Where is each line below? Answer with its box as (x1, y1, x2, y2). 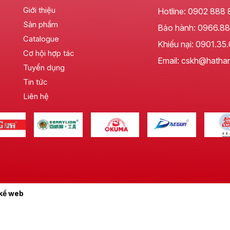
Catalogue (23, 34, 60, 44)
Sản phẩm (23, 20, 59, 30)
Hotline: (157, 6, 188, 17)
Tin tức (23, 77, 48, 87)
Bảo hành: (157, 23, 198, 33)
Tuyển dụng (23, 63, 65, 73)
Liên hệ (23, 91, 49, 102)
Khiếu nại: (157, 39, 196, 50)
